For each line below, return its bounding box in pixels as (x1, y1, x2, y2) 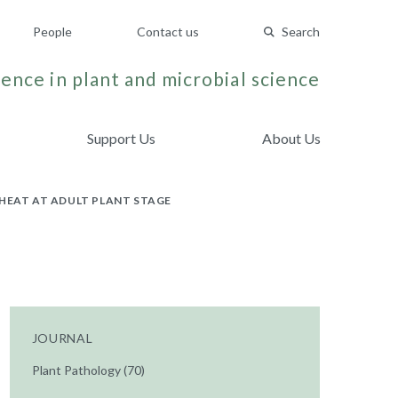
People (33, 24, 72, 39)
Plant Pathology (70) (31, 362, 145, 378)
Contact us (137, 24, 199, 39)
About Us (261, 130, 321, 147)
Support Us (87, 130, 156, 147)
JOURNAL (31, 330, 93, 346)
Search (282, 24, 320, 39)
